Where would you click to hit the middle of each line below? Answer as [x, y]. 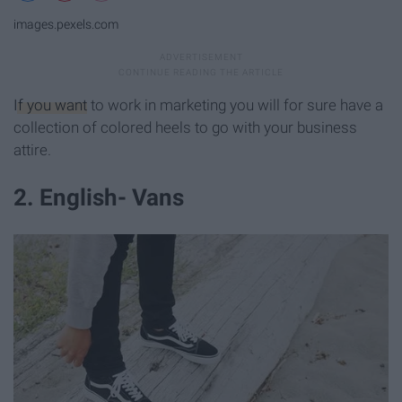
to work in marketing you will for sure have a [235, 105]
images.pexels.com [66, 24]
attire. [32, 150]
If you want [50, 105]
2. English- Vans [99, 198]
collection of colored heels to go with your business [185, 128]
